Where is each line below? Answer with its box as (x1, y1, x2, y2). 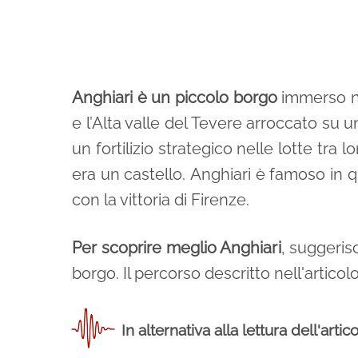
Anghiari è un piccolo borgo (72, 88, 277, 107)
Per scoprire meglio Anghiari (72, 238, 281, 257)
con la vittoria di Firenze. (72, 190, 249, 209)
